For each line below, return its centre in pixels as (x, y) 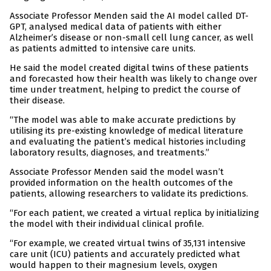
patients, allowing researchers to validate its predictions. (129, 194)
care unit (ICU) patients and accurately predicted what (125, 254)
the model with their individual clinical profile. (107, 224)
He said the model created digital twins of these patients (129, 68)
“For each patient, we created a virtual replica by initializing (134, 213)
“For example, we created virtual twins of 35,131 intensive (128, 243)
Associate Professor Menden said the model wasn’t (117, 172)
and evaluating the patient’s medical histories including (128, 142)
